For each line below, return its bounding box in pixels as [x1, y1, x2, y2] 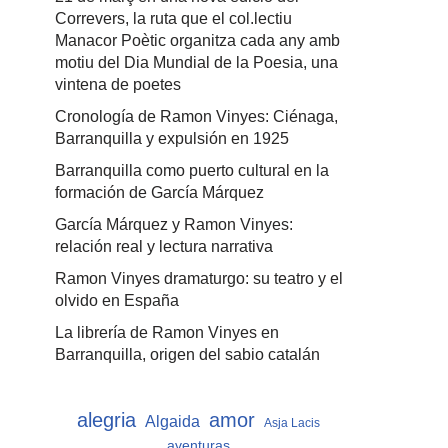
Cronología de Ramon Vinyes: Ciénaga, [55, 108, 338, 125]
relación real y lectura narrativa [55, 238, 273, 255]
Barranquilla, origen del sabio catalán [55, 346, 320, 363]
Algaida [144, 412, 200, 430]
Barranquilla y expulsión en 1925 [55, 130, 289, 147]
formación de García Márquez [55, 184, 264, 201]
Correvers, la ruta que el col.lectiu [55, 10, 292, 27]
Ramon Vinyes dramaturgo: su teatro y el [55, 270, 343, 287]
